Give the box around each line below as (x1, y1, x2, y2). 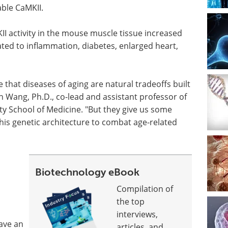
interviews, (117, 209, 158, 220)
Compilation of (117, 183, 174, 194)
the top (117, 196, 145, 207)
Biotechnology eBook (35, 166, 140, 178)
